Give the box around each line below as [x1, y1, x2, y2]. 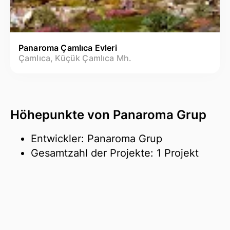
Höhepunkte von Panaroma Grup [10, 107, 206, 122]
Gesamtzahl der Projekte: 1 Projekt [31, 146, 199, 159]
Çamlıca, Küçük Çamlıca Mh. [18, 52, 132, 63]
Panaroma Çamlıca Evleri [18, 42, 117, 53]
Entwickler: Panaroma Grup [31, 132, 162, 145]
